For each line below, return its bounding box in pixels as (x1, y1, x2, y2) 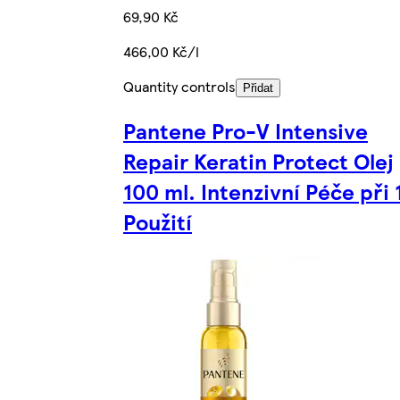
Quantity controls (123, 76, 236, 97)
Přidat (243, 81, 273, 96)
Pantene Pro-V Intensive (123, 115, 368, 146)
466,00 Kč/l (123, 41, 199, 62)
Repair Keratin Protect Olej (123, 146, 394, 177)
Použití (123, 206, 192, 237)
